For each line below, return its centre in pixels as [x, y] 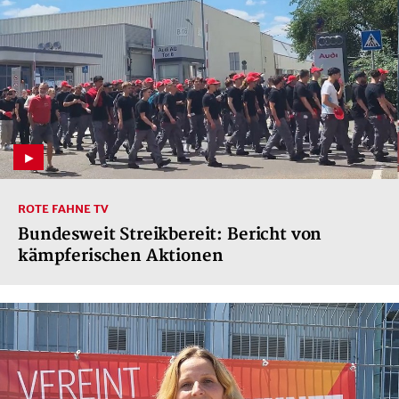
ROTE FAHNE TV [63, 208]
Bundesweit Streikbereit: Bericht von [170, 234]
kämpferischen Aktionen [121, 256]
